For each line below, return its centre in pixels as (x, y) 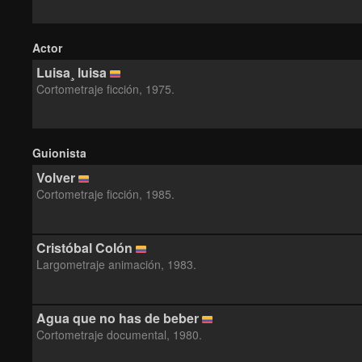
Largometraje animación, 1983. (116, 264)
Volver (56, 177)
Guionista (59, 153)
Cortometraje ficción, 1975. (105, 89)
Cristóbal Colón (84, 248)
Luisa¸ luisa (72, 72)
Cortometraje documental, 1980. (119, 335)
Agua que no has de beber (118, 318)
